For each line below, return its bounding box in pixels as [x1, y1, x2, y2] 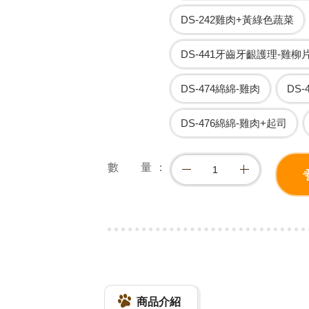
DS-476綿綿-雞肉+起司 [180, 117, 287, 129]
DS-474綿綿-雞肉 [180, 83, 260, 94]
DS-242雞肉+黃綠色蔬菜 [180, 14, 294, 26]
